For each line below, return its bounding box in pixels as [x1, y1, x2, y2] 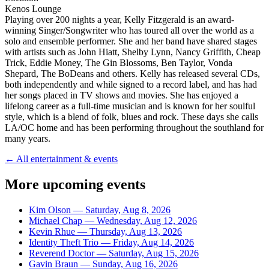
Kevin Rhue [29, 226, 75, 237]
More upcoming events [5, 176, 145, 192]
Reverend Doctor [29, 247, 94, 258]
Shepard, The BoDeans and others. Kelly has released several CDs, [5, 68, 260, 79]
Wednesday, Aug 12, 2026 [97, 215, 197, 226]
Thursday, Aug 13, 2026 [89, 226, 182, 237]
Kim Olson [29, 204, 71, 215]
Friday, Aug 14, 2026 [113, 237, 194, 247]
